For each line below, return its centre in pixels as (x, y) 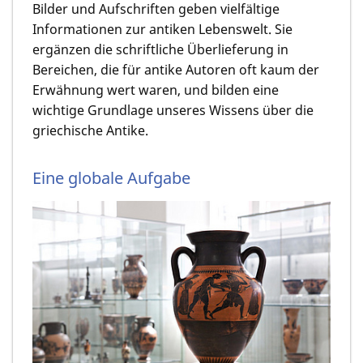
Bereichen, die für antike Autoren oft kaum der (176, 70)
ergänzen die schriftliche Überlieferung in (160, 50)
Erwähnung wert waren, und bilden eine (156, 90)
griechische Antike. (90, 131)
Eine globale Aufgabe (111, 177)
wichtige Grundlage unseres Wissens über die (173, 111)
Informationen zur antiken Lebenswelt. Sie (162, 30)
